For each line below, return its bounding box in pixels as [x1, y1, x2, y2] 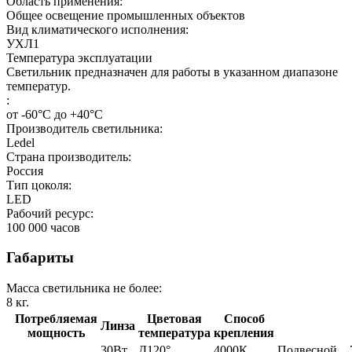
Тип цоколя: [6, 178, 71, 192]
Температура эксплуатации [6, 50, 152, 64]
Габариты [6, 249, 74, 266]
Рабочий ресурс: [6, 206, 93, 220]
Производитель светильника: [6, 121, 163, 135]
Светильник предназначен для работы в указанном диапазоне [6, 64, 338, 79]
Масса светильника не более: [6, 281, 162, 295]
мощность [27, 326, 85, 340]
